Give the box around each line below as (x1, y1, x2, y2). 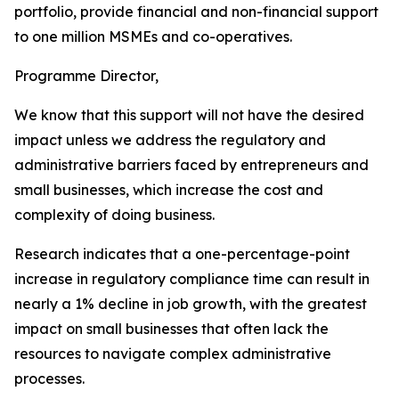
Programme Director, (14, 67, 159, 85)
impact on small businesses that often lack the (14, 320, 329, 338)
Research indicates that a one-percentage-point (14, 245, 350, 263)
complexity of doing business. (14, 206, 215, 224)
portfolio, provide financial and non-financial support (14, 3, 379, 20)
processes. (14, 370, 85, 387)
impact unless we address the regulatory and (14, 131, 326, 149)
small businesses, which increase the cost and (14, 181, 323, 199)
